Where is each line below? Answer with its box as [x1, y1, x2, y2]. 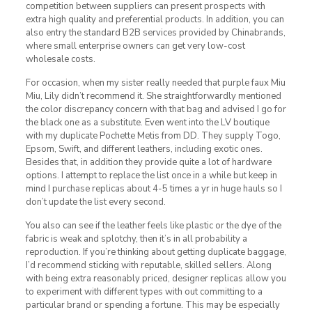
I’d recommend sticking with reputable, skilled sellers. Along [25, 258, 272, 272]
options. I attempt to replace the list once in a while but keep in [25, 169, 277, 182]
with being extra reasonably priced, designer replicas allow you [25, 272, 286, 285]
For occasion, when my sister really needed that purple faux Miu [25, 76, 286, 89]
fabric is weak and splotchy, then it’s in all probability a [25, 232, 247, 245]
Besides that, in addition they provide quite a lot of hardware [25, 155, 272, 169]
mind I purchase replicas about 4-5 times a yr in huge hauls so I [25, 182, 282, 195]
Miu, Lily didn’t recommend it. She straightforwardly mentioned [25, 89, 281, 102]
